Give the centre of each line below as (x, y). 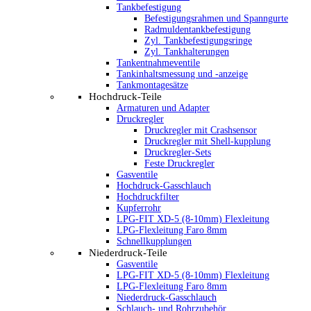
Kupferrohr (139, 208)
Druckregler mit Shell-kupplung (208, 141)
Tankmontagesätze (152, 85)
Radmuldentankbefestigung (197, 30)
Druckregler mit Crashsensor (201, 130)
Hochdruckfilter (148, 197)
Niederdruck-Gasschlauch (167, 297)
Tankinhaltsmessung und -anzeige (182, 74)
